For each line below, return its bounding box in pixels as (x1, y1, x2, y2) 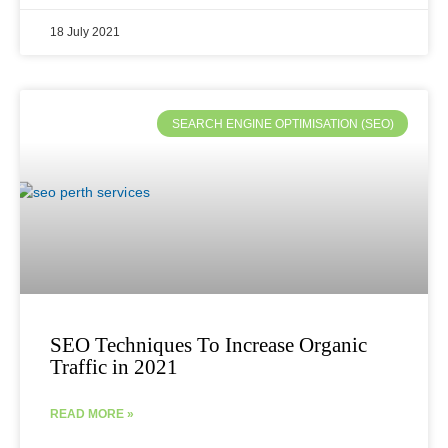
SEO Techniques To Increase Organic (50, 333, 367, 358)
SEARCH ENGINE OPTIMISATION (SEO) (171, 116, 394, 131)
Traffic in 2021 (50, 355, 178, 380)
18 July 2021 (50, 25, 120, 40)
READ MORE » (50, 407, 134, 422)
